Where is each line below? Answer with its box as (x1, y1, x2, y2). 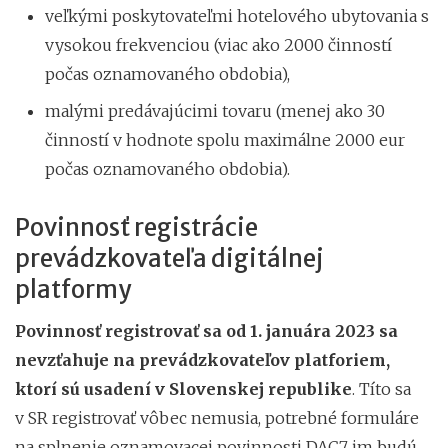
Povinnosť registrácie (15, 211, 258, 243)
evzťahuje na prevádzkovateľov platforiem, (27, 349, 390, 370)
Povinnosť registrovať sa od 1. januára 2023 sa (15, 320, 398, 341)
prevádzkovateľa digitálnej (15, 242, 323, 274)
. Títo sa (352, 378, 411, 399)
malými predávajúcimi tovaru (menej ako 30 (45, 100, 385, 121)
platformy (15, 273, 131, 305)
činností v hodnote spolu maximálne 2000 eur (45, 129, 405, 150)
